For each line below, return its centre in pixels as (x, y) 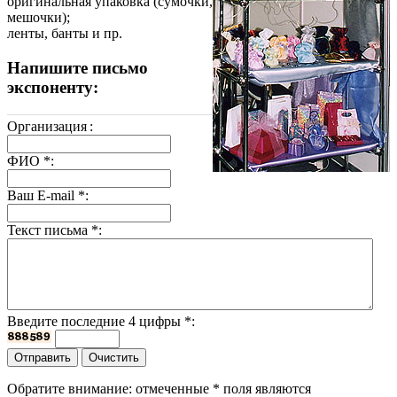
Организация (47, 127)
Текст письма (49, 230)
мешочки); (39, 18)
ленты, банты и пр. (65, 34)
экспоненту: (53, 88)
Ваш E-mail (43, 196)
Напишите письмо (78, 68)
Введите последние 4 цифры (96, 322)
